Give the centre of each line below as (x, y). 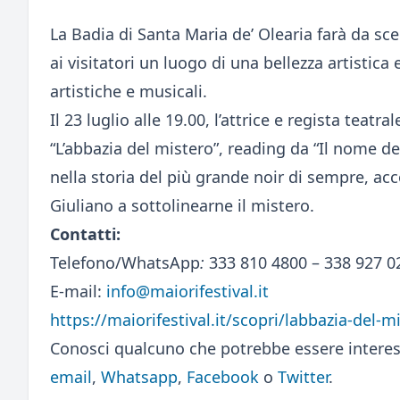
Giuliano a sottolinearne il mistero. (182, 206)
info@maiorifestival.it (187, 292)
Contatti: (85, 234)
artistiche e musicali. (129, 92)
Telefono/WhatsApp (125, 263)
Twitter (303, 377)
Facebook (223, 377)
